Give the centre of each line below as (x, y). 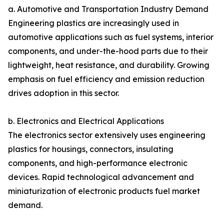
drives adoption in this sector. (63, 93)
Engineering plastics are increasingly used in (93, 23)
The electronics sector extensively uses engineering (107, 135)
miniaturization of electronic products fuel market (104, 191)
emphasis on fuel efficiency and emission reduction (106, 79)
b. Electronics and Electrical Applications (86, 121)
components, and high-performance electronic (98, 163)
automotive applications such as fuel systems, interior (111, 37)
